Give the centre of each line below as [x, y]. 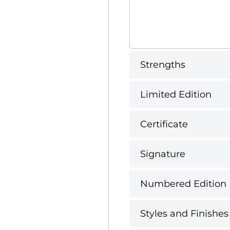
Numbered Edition [183, 184]
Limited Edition [176, 94]
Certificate [164, 124]
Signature [162, 154]
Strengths [162, 64]
